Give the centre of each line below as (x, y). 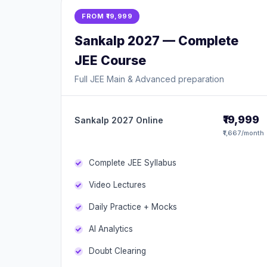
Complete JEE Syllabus (133, 163)
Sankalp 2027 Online (119, 120)
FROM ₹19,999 (107, 16)
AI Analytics (111, 229)
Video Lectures (117, 185)
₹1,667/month (243, 133)
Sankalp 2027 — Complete (156, 41)
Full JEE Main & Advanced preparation (149, 79)
